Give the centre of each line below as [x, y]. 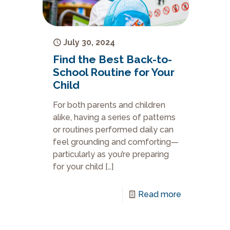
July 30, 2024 [89, 42]
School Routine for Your [114, 72]
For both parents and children [109, 105]
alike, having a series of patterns [114, 117]
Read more [160, 194]
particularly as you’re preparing [111, 154]
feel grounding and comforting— [116, 142]
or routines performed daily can [113, 130]
